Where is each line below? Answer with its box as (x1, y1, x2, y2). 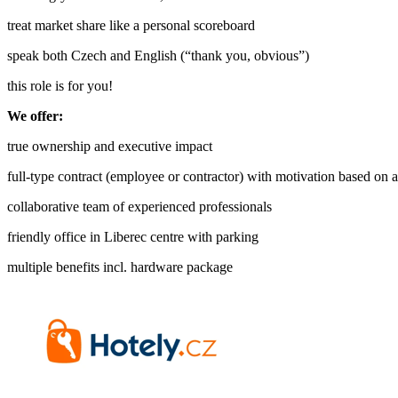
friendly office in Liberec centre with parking (7, 228, 259, 244)
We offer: (7, 107, 63, 123)
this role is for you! (7, 77, 113, 93)
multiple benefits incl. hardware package (7, 259, 233, 275)
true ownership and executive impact (7, 138, 212, 154)
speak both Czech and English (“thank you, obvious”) (7, 47, 309, 63)
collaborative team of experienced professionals (7, 198, 272, 214)
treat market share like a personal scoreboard (7, 17, 255, 33)
